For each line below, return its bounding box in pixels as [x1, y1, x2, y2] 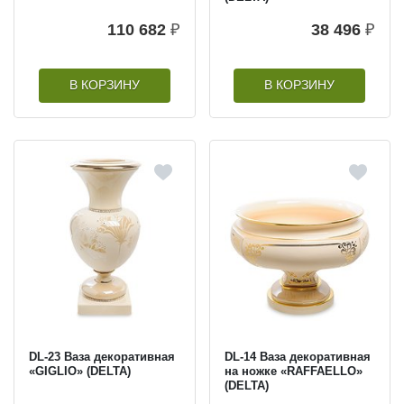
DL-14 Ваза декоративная [224, 349, 371, 363]
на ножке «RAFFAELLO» [224, 363, 363, 378]
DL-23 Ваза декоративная [29, 349, 175, 363]
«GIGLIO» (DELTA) [29, 363, 131, 378]
